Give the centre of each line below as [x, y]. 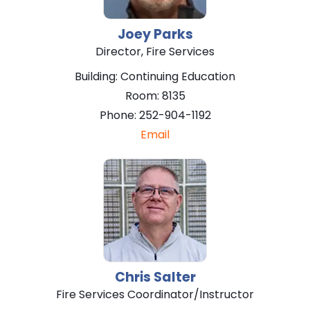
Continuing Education [178, 76]
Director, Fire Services [155, 51]
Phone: [119, 115]
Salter [174, 277]
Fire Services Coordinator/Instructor [155, 294]
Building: [98, 76]
